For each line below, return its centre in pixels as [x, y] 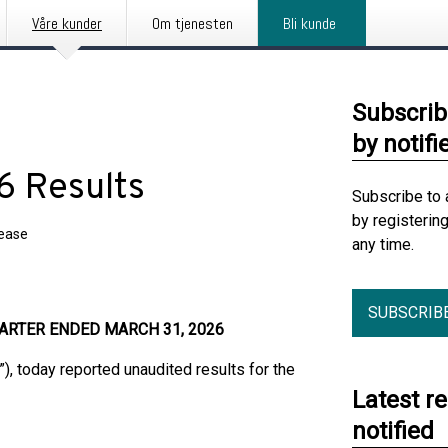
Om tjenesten [192, 23]
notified [393, 431]
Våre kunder [67, 23]
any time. [383, 244]
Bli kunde [309, 23]
